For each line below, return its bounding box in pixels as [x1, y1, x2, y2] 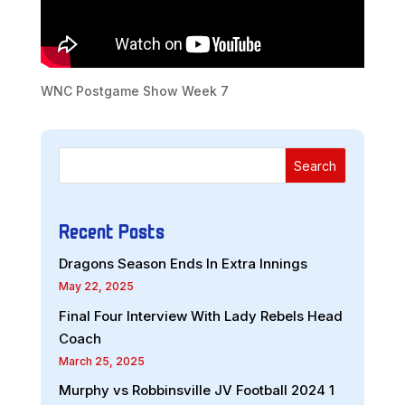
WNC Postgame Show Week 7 [40, 83, 229, 99]
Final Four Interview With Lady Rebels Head [58, 306, 343, 325]
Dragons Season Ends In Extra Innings [58, 255, 307, 273]
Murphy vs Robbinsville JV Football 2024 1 [58, 381, 334, 400]
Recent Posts [58, 214, 165, 246]
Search [294, 157, 337, 174]
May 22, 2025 [58, 279, 134, 294]
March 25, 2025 [58, 353, 145, 368]
